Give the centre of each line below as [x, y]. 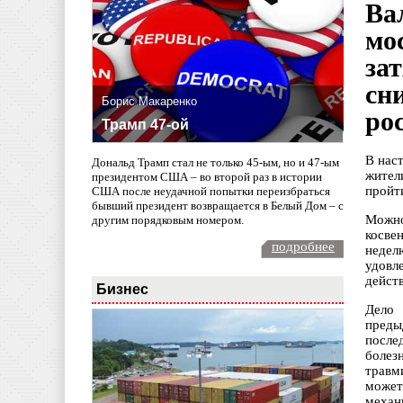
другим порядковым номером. [168, 219]
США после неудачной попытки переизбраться [211, 191]
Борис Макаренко [149, 102]
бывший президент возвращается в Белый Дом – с [218, 205]
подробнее [303, 246]
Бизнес [122, 288]
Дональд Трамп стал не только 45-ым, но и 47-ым [215, 162]
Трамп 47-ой [145, 125]
